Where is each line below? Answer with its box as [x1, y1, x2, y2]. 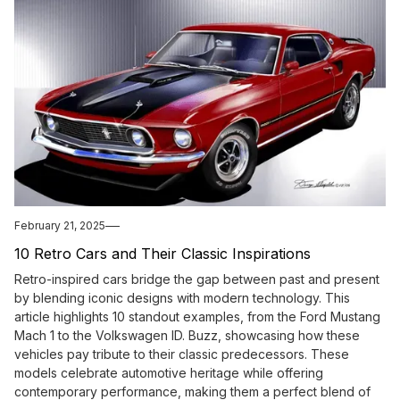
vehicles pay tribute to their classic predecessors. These [14, 346, 349, 362]
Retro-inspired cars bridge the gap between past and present [14, 271, 379, 287]
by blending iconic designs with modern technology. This [14, 290, 350, 306]
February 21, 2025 [14, 219, 105, 233]
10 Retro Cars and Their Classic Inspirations [14, 245, 311, 263]
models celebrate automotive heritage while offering [14, 365, 323, 381]
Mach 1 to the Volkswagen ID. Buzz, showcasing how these [14, 328, 360, 344]
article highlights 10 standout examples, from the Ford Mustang [14, 309, 380, 325]
